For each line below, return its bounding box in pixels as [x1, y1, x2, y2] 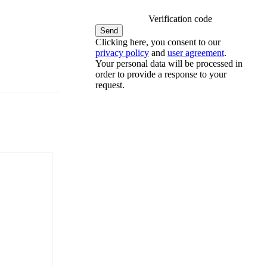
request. [95, 79, 125, 90]
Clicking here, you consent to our [95, 36, 221, 47]
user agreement [167, 47, 224, 58]
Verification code [148, 13, 212, 24]
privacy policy [95, 47, 149, 58]
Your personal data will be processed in [95, 58, 243, 69]
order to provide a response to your [95, 69, 226, 79]
